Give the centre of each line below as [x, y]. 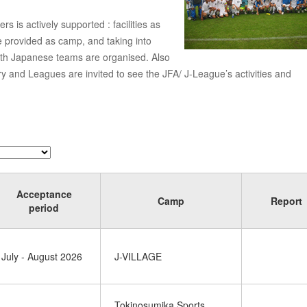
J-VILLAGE [138, 256]
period [44, 208]
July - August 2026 [42, 256]
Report [286, 201]
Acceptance [44, 194]
